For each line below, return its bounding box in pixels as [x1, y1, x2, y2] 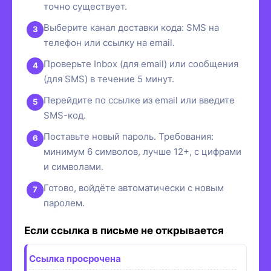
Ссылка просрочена [29, 252, 121, 264]
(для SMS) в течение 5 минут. [44, 73, 174, 85]
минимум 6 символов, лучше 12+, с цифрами [44, 145, 241, 157]
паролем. [44, 197, 85, 209]
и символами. [44, 160, 103, 172]
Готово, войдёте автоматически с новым [44, 181, 224, 194]
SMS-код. [44, 109, 86, 121]
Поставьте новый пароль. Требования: [44, 130, 214, 142]
